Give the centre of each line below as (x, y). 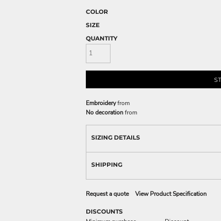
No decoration (105, 112)
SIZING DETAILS (116, 137)
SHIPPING (107, 164)
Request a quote (107, 194)
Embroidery (101, 103)
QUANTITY (102, 38)
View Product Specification (171, 194)
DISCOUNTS (104, 211)
